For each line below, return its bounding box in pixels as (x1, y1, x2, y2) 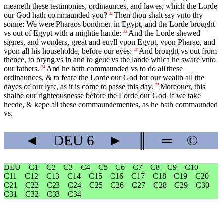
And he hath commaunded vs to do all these (46, 64, 183, 73)
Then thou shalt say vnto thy (114, 11, 203, 20)
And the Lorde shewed (128, 29, 200, 38)
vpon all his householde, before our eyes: (4, 47, 132, 55)
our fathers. (4, 64, 39, 73)
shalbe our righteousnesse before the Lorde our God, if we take (4, 91, 201, 100)
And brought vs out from (139, 47, 217, 55)
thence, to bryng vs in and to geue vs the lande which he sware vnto (4, 55, 216, 64)
